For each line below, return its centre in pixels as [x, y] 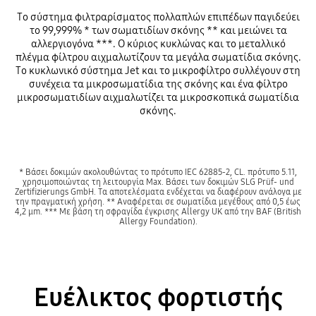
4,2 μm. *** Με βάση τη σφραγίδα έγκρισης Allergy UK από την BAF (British [158, 211]
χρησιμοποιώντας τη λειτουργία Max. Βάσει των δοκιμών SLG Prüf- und [158, 181]
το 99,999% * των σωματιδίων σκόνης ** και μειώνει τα [158, 30]
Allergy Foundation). [158, 221]
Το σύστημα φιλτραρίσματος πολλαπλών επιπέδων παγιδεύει [158, 17]
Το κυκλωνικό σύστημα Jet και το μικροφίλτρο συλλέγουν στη [158, 70]
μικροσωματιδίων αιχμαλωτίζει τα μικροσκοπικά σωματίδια [158, 97]
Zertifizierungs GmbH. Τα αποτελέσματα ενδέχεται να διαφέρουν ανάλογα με [158, 191]
